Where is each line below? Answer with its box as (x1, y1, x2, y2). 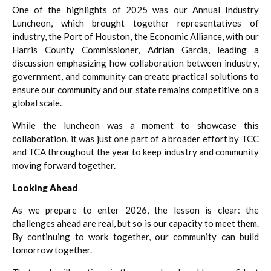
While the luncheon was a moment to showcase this (12, 119, 259, 131)
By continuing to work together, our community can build (12, 230, 259, 242)
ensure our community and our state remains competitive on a (12, 83, 259, 95)
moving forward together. (12, 159, 116, 171)
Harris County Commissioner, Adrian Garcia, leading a (12, 44, 259, 55)
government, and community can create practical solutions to (12, 70, 259, 82)
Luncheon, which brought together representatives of (12, 17, 259, 28)
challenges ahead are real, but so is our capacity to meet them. (12, 217, 259, 229)
